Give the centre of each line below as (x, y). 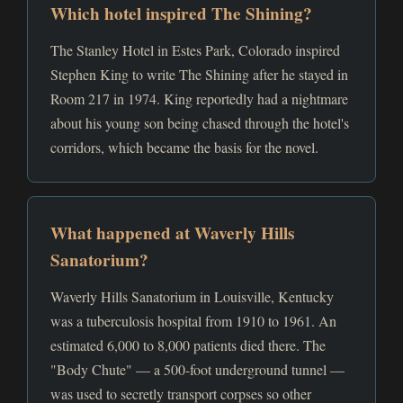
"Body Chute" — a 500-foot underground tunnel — (197, 369)
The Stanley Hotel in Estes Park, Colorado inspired (195, 50)
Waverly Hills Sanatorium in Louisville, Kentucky (192, 296)
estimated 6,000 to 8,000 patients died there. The (188, 345)
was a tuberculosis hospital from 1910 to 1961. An (193, 321)
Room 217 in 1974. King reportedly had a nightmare (199, 99)
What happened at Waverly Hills (172, 233)
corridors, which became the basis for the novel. (184, 147)
